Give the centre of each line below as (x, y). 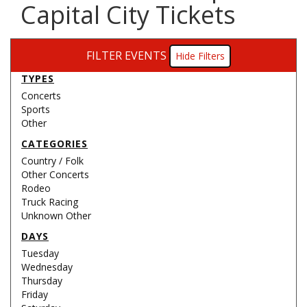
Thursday (42, 281)
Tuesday (40, 253)
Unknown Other (56, 216)
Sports (36, 109)
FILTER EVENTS (126, 56)
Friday (35, 294)
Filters (211, 56)
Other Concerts (55, 174)
